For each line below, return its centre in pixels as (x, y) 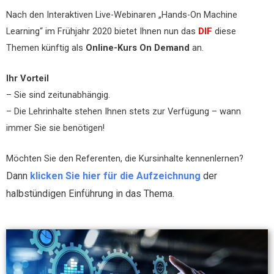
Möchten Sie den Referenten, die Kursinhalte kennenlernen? (125, 159)
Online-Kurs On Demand (138, 47)
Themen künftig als (46, 47)
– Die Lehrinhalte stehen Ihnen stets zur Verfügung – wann (124, 112)
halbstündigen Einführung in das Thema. (90, 194)
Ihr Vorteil (28, 79)
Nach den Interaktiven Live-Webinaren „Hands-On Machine (122, 14)
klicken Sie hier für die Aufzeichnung (115, 176)
